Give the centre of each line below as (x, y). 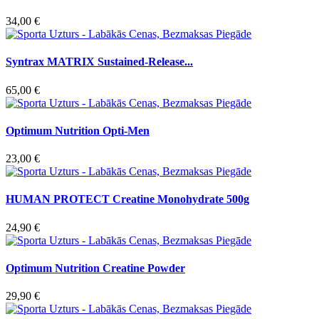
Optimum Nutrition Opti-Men (78, 130)
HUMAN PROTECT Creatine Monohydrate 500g (127, 199)
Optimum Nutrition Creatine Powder (95, 268)
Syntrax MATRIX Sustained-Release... (99, 62)
